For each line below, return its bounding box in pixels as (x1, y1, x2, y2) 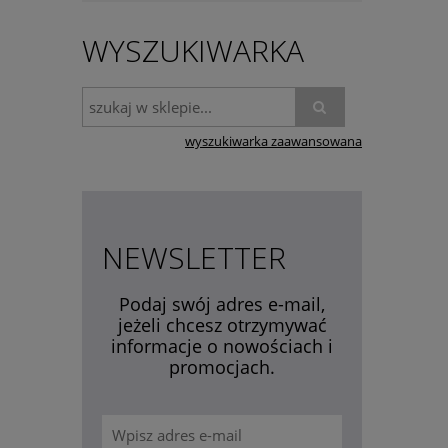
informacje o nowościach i (111, 334, 333, 359)
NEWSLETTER (102, 237, 286, 279)
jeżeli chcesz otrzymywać (117, 313, 327, 338)
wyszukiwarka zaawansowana (185, 133, 362, 151)
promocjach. (169, 355, 275, 380)
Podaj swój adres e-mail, (119, 292, 325, 317)
